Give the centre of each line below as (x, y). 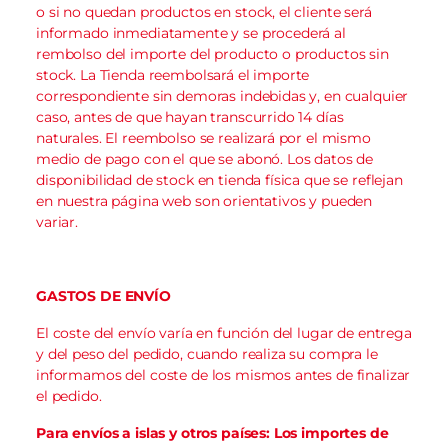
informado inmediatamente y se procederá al (191, 32)
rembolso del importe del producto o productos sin (212, 53)
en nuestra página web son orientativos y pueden (204, 200)
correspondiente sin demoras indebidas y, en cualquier (222, 95)
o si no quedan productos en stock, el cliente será (204, 11)
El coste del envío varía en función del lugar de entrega (224, 332)
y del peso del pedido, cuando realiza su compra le (207, 353)
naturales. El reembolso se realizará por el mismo (203, 137)
